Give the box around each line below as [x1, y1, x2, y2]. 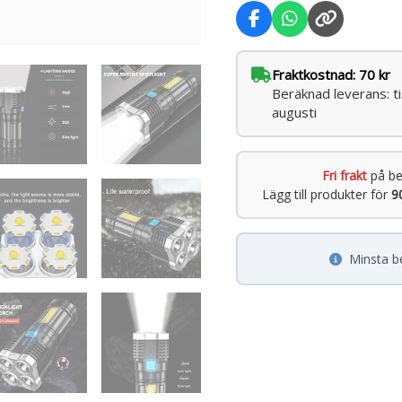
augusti [272, 103, 318, 122]
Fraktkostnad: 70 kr [272, 66, 391, 84]
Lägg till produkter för [261, 186, 391, 204]
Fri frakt [321, 167, 367, 185]
